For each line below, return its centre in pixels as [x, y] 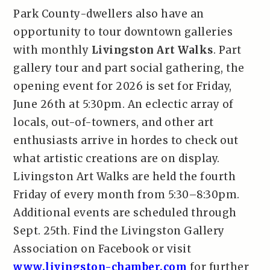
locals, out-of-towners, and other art [114, 122]
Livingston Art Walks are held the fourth [125, 177]
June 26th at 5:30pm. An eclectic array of [124, 104]
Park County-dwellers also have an [109, 14]
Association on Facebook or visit [102, 249]
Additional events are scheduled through [125, 213]
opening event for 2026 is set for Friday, [123, 86]
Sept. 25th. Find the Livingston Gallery [119, 231]
